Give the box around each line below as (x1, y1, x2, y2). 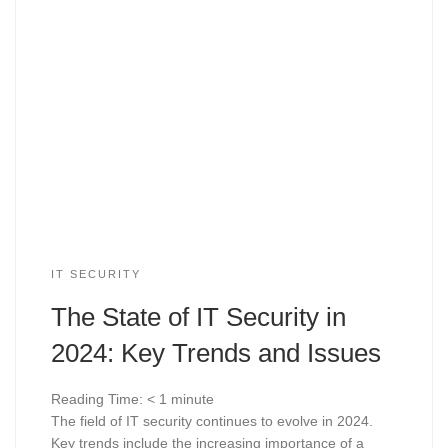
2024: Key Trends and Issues (50, 338, 381, 369)
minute (170, 391, 214, 407)
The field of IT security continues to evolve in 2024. (50, 413, 373, 429)
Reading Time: (50, 391, 147, 407)
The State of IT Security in (50, 302, 346, 333)
